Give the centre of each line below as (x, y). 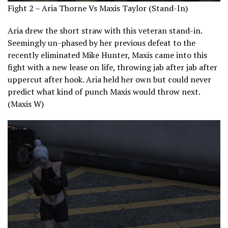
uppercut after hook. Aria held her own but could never (109, 79)
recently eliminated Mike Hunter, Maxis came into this (107, 55)
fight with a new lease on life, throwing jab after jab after (112, 67)
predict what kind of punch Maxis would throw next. (104, 91)
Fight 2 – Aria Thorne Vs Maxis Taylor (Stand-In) (99, 8)
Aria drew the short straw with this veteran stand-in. (105, 30)
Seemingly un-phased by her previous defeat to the (102, 42)
